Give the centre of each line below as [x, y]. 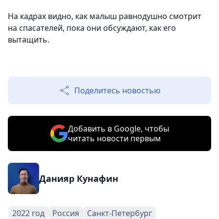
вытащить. [29, 40]
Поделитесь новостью [117, 91]
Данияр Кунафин [79, 179]
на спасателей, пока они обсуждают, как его [92, 28]
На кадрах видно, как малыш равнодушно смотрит [105, 16]
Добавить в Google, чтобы [118, 129]
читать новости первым [114, 139]
